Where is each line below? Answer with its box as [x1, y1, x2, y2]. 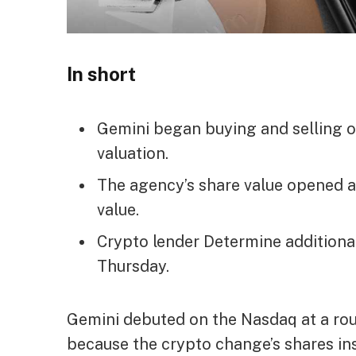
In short [67, 62, 137, 85]
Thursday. [97, 256, 170, 275]
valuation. [97, 144, 169, 163]
